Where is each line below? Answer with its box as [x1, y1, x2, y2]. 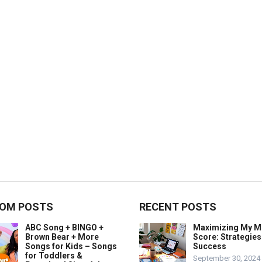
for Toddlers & [25, 251, 82, 260]
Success [193, 242, 226, 251]
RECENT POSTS [139, 201, 216, 213]
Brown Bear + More [25, 232, 99, 242]
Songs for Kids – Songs [25, 242, 117, 251]
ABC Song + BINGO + [25, 223, 104, 232]
